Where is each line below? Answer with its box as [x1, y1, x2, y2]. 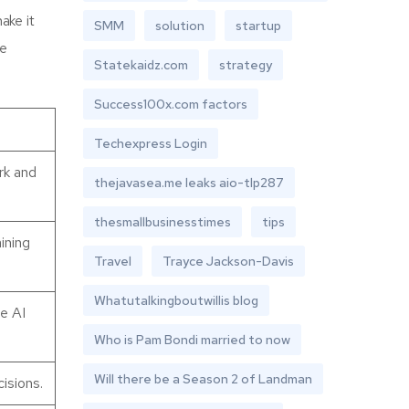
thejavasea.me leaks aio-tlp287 [94, 174, 284, 191]
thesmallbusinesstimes [94, 214, 231, 230]
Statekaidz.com [94, 57, 188, 73]
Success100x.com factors [94, 96, 247, 112]
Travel [94, 253, 131, 269]
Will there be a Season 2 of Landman [94, 371, 312, 387]
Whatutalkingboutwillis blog [94, 292, 258, 309]
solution [155, 17, 204, 34]
